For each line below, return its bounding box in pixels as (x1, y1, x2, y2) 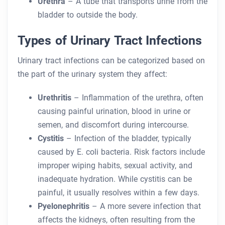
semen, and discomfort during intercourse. (38, 120, 189, 130)
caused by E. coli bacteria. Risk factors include (38, 147, 205, 157)
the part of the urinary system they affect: (18, 69, 167, 79)
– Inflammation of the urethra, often (71, 93, 203, 103)
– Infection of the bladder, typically (64, 134, 191, 144)
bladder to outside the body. (38, 10, 138, 20)
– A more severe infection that (89, 201, 201, 211)
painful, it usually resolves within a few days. (38, 188, 199, 198)
